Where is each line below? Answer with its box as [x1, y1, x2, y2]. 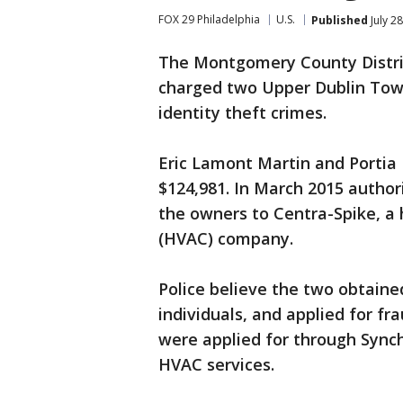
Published [311, 12, 368, 28]
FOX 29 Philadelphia [158, 12, 260, 27]
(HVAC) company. [158, 228, 293, 249]
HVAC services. [158, 354, 274, 375]
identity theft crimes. [158, 102, 327, 123]
